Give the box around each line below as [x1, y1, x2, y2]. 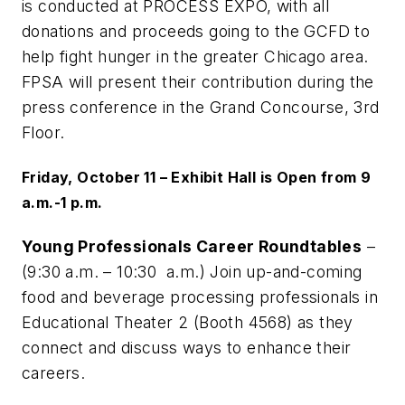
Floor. [22, 122, 65, 142]
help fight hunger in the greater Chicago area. [22, 46, 369, 66]
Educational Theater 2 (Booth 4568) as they [22, 313, 353, 333]
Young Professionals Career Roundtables [22, 237, 363, 257]
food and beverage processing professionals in [22, 287, 378, 307]
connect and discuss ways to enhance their [22, 338, 352, 358]
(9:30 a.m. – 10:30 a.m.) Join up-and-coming [22, 262, 363, 282]
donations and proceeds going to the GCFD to [22, 21, 371, 41]
